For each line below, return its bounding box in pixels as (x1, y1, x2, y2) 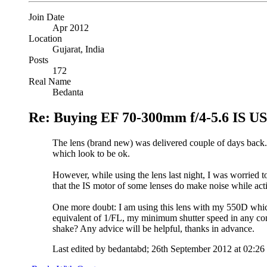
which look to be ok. (52, 148, 130, 159)
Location (29, 33, 62, 44)
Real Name (29, 76, 71, 87)
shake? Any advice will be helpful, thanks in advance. (52, 223, 254, 234)
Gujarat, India (52, 44, 104, 55)
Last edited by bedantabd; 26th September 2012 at (52, 244, 243, 254)
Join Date (29, 12, 64, 23)
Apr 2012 (52, 23, 89, 33)
